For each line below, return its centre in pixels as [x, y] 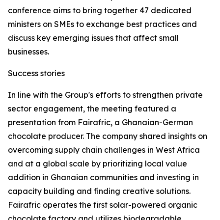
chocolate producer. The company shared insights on [108, 136]
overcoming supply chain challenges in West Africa [104, 150]
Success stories [36, 73]
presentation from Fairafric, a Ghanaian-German [100, 122]
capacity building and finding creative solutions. [99, 191]
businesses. [28, 52]
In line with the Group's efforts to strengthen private [105, 95]
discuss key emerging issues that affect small [93, 38]
